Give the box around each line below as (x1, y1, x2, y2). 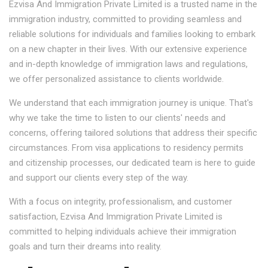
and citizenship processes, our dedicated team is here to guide (9, 157, 255, 168)
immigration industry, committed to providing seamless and (9, 14, 242, 25)
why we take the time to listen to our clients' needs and (9, 112, 226, 123)
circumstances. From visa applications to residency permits (9, 142, 243, 153)
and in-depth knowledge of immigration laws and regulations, (9, 59, 248, 69)
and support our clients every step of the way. (9, 172, 188, 183)
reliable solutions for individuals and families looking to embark (9, 29, 255, 39)
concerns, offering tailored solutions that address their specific (9, 127, 257, 138)
